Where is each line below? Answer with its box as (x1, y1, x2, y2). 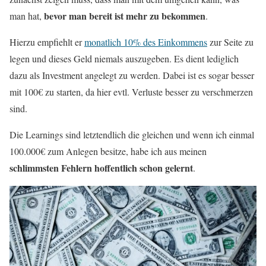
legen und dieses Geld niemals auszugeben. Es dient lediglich (9, 52, 239, 65)
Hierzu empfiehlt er (9, 35, 84, 48)
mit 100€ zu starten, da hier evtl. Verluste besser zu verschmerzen (9, 85, 253, 98)
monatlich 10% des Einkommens (84, 35, 207, 48)
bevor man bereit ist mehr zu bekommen (44, 8, 205, 23)
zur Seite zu (207, 35, 254, 48)
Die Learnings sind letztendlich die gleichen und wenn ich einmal (9, 128, 254, 141)
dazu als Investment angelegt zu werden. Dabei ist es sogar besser (9, 68, 254, 81)
